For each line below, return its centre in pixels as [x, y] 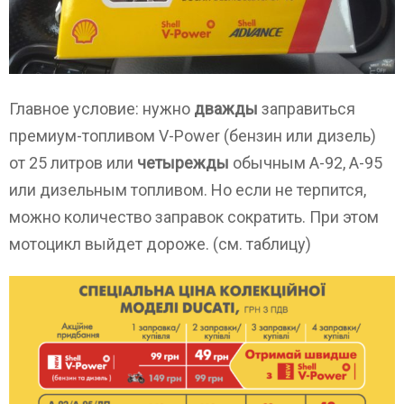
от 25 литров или [73, 162]
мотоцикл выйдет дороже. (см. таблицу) [160, 243]
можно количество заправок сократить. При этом [194, 216]
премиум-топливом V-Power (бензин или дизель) [193, 135]
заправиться [307, 108]
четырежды [183, 162]
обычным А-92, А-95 [306, 162]
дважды [226, 108]
